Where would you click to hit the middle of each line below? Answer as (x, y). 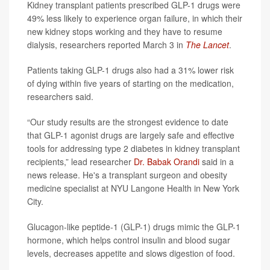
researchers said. (60, 96)
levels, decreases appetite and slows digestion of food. (131, 253)
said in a (217, 161)
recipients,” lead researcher (80, 161)
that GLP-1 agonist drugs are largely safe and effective (131, 135)
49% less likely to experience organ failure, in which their (135, 18)
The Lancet (207, 44)
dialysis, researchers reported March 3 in (106, 44)
